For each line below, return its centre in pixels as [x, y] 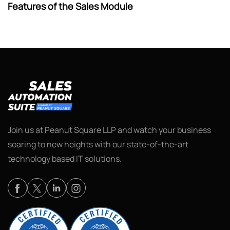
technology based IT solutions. [65, 158]
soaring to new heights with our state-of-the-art [98, 144]
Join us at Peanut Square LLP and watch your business [109, 130]
